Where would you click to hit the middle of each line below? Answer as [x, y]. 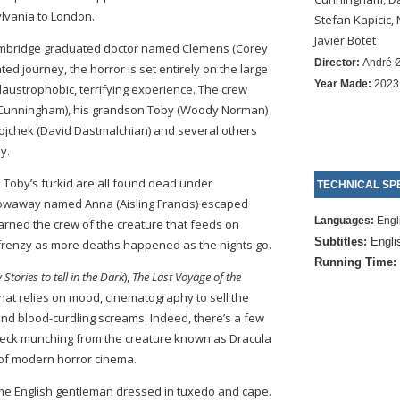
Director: [338, 62]
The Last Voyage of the [187, 277]
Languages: [344, 221]
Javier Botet [345, 40]
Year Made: [342, 84]
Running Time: [355, 262]
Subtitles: [340, 242]
